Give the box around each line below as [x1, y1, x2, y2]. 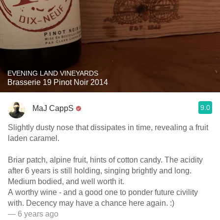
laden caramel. [8, 134, 59, 142]
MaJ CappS [32, 104, 74, 112]
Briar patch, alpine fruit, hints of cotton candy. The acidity [8, 156, 203, 164]
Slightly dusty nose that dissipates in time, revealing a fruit [8, 123, 208, 132]
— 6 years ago [8, 210, 58, 218]
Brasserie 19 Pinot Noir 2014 [7, 78, 108, 86]
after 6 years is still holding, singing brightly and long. [8, 166, 192, 175]
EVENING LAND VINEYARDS [7, 69, 98, 77]
